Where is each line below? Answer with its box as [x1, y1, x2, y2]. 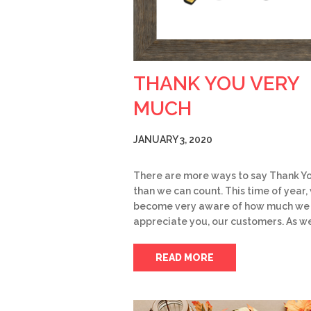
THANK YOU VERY [133, 72, 299, 95]
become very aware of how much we [133, 200, 310, 212]
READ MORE [155, 251, 214, 263]
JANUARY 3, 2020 [133, 133, 212, 145]
